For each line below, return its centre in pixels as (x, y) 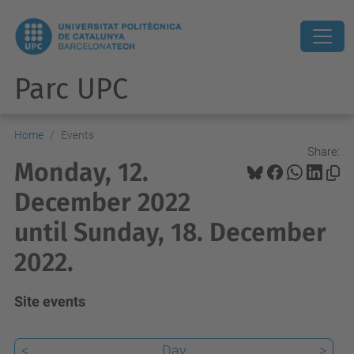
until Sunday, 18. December (170, 232)
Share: (324, 151)
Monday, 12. (81, 172)
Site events (50, 301)
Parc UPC (71, 89)
